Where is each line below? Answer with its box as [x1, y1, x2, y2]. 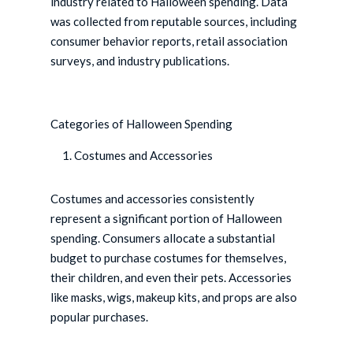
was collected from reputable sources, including [50, 14, 298, 29]
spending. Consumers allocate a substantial [50, 231, 276, 246]
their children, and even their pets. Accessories [50, 270, 292, 285]
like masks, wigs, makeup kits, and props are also [50, 290, 298, 305]
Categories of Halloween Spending [50, 117, 233, 132]
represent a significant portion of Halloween [50, 211, 283, 226]
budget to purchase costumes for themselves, [50, 251, 287, 266]
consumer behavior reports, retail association [50, 34, 288, 49]
